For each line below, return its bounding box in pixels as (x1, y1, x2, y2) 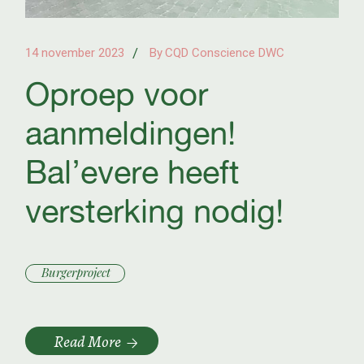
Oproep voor (25, 74, 209, 113)
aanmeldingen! (25, 113, 236, 152)
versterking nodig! (25, 191, 284, 230)
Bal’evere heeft (25, 152, 240, 191)
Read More (54, 327, 122, 352)
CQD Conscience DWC (165, 45, 285, 60)
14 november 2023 (25, 45, 125, 60)
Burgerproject (41, 263, 111, 280)
